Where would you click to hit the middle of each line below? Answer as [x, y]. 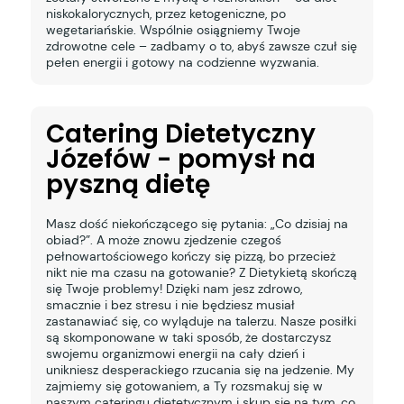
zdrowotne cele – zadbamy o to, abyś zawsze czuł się [201, 46]
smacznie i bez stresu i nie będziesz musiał [170, 304]
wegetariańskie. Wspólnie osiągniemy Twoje [173, 30]
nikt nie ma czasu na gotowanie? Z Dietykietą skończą [201, 272]
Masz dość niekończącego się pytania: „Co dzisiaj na [197, 223]
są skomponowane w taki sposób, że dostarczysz [188, 337]
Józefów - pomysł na [180, 159]
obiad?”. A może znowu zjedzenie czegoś [163, 239]
